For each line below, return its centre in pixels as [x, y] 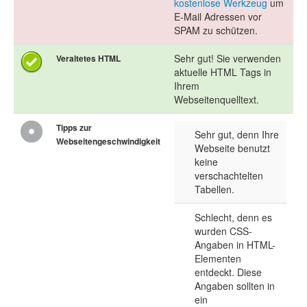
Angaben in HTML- [235, 245]
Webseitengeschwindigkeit [108, 142]
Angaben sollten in [235, 286]
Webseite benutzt [232, 148]
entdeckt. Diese [228, 272]
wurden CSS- [223, 231]
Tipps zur [74, 128]
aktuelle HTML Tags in [223, 72]
